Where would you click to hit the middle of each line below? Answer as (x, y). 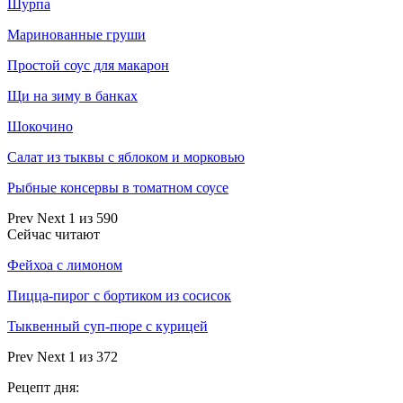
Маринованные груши (76, 34)
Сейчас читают (54, 234)
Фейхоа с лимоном (65, 264)
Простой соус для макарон (88, 65)
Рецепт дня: (43, 387)
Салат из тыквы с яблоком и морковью (126, 157)
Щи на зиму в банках (72, 95)
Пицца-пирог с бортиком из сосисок (119, 295)
